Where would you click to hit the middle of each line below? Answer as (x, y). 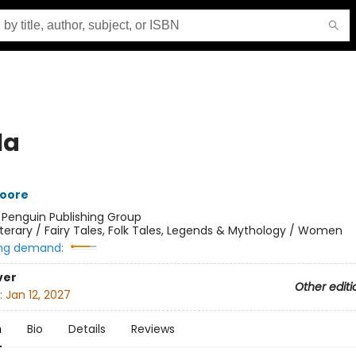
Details (87, 329)
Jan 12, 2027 (38, 295)
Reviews (153, 329)
